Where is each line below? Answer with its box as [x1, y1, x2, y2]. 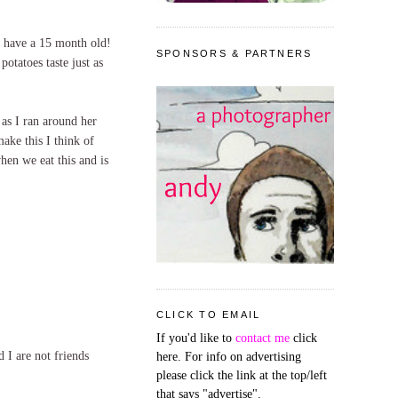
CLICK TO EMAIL [156, 308, 261, 320]
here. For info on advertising [156, 349, 301, 364]
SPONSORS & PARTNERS [156, 47, 313, 59]
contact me [235, 330, 290, 346]
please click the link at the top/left [156, 368, 327, 383]
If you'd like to [156, 330, 235, 346]
